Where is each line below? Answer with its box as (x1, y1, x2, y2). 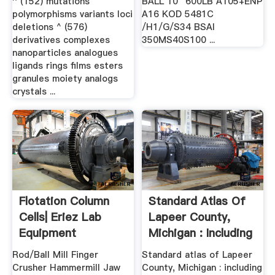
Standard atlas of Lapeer (142, 248, 253, 261)
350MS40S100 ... (142, 33, 215, 46)
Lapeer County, (149, 209, 231, 225)
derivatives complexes (12, 33, 110, 46)
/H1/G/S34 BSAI (142, 20, 215, 33)
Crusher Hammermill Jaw (12, 261, 120, 274)
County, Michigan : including (142, 261, 263, 274)
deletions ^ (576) (12, 20, 87, 33)
